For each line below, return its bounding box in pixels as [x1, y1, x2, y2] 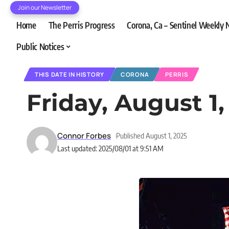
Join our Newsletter [18, 3, 72, 12]
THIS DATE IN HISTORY [35, 71, 104, 78]
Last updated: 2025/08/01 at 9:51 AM [57, 144, 164, 153]
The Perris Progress [48, 19, 115, 31]
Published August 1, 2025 [116, 131, 187, 140]
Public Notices [16, 40, 64, 52]
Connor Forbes [57, 130, 111, 141]
